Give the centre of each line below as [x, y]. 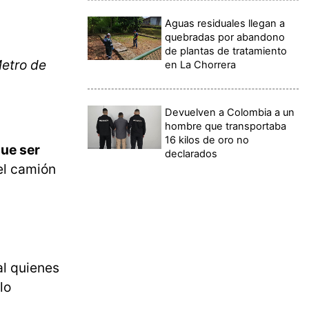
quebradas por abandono [225, 37]
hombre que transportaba [226, 126]
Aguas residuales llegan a [225, 23]
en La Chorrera [201, 64]
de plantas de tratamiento [226, 51]
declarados [191, 153]
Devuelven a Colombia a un [230, 112]
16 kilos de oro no [207, 140]
